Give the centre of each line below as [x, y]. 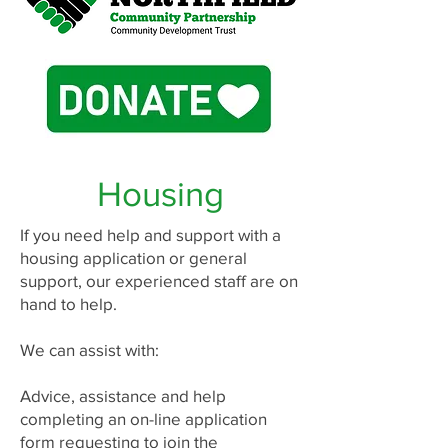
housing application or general [133, 257]
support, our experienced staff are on [159, 280]
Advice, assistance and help [123, 395]
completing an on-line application [143, 418]
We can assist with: [89, 349]
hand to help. [68, 303]
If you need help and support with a [150, 234]
